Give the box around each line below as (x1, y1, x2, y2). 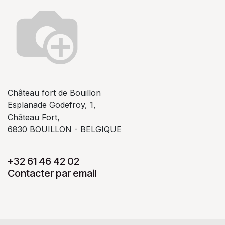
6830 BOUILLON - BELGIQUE (8, 124, 122, 134)
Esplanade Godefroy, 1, (8, 99, 96, 110)
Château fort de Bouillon (8, 87, 101, 98)
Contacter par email (8, 167, 96, 179)
